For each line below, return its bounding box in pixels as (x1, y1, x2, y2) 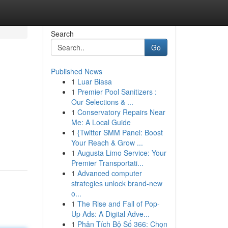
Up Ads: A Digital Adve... (71, 209, 150, 219)
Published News (50, 66, 102, 76)
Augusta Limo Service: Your (77, 148, 166, 158)
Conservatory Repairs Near (77, 107, 165, 117)
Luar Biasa (77, 76, 112, 87)
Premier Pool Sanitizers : (77, 87, 157, 97)
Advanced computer (77, 168, 142, 178)
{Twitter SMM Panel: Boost (77, 127, 163, 137)
